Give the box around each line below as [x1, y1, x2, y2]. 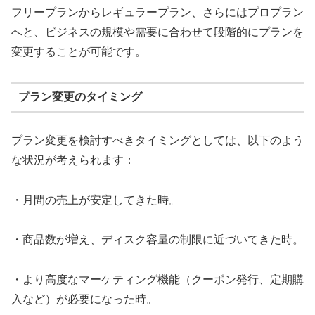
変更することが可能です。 [11, 45, 146, 58]
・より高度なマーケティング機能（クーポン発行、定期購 [11, 274, 304, 286]
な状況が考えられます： [11, 153, 135, 166]
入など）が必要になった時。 [11, 293, 157, 306]
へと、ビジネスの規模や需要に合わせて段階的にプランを [11, 25, 304, 38]
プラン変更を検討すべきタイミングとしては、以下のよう [11, 134, 304, 146]
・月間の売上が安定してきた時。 [11, 193, 180, 206]
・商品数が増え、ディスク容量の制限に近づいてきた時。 [11, 233, 304, 246]
